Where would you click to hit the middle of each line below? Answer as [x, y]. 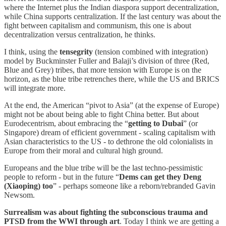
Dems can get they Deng [160, 177]
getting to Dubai [156, 123]
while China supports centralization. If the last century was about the [112, 16]
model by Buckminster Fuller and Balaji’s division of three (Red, [107, 61]
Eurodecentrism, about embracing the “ [66, 123]
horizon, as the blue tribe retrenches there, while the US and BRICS [112, 79]
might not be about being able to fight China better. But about [101, 114]
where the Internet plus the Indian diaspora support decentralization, [111, 7]
